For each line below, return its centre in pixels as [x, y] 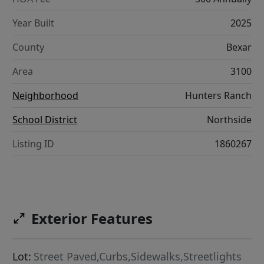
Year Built [34, 23]
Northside [229, 120]
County [29, 47]
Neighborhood [46, 96]
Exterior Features [92, 219]
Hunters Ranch [218, 96]
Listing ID [34, 144]
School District [45, 120]
